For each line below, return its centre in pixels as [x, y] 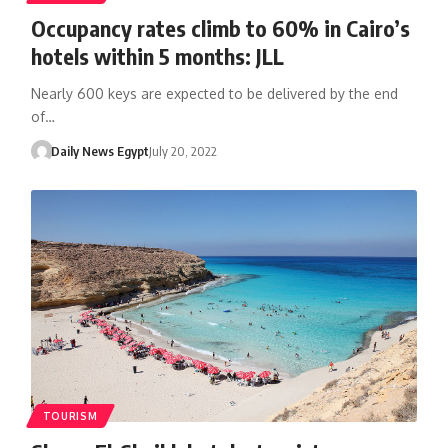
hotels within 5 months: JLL [157, 55]
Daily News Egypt [100, 150]
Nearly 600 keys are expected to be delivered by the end [214, 93]
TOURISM [70, 415]
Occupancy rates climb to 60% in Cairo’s [220, 27]
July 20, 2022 [183, 150]
